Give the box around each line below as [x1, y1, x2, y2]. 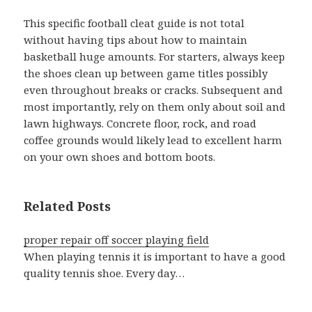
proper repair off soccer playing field [24, 233, 210, 247]
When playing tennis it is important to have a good [24, 249, 286, 264]
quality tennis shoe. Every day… [24, 266, 185, 281]
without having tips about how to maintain [24, 33, 248, 47]
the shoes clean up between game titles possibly [24, 66, 268, 81]
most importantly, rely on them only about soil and [24, 100, 286, 114]
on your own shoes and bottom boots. [24, 150, 216, 164]
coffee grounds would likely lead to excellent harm [24, 133, 283, 148]
